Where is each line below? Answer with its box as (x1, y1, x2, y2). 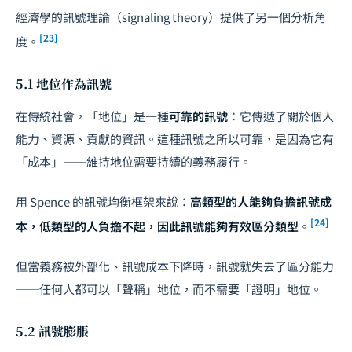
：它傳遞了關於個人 (228, 107, 334, 124)
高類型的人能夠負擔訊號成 (190, 192, 332, 210)
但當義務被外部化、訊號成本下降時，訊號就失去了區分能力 (16, 257, 334, 274)
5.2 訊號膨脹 (16, 321, 89, 340)
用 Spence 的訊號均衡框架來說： (16, 192, 190, 210)
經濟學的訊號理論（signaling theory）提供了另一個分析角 (16, 8, 326, 25)
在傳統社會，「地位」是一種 (16, 107, 169, 124)
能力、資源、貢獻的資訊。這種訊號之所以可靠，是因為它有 (16, 130, 334, 147)
